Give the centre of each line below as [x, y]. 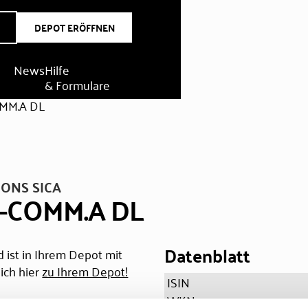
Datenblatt [207, 255]
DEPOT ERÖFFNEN [75, 27]
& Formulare [77, 85]
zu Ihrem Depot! [85, 271]
